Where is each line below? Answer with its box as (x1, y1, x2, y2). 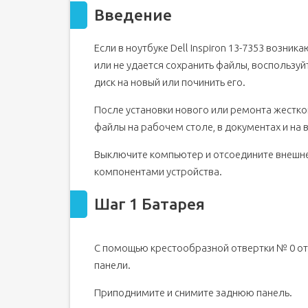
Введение (94, 6, 172, 23)
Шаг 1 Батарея (94, 195, 205, 212)
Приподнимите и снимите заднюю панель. (94, 287, 292, 298)
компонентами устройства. (94, 166, 222, 177)
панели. (94, 259, 131, 271)
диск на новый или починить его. (94, 76, 245, 88)
